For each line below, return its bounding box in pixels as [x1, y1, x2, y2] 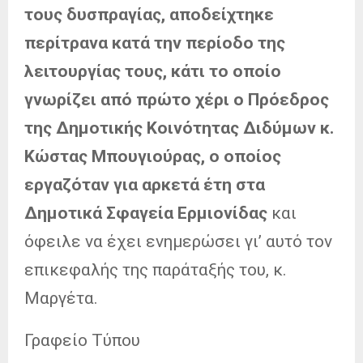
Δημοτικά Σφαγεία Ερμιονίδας [24, 203, 271, 223]
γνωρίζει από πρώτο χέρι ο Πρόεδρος [24, 89, 329, 109]
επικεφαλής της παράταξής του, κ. [24, 259, 287, 280]
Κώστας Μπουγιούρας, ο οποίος [24, 146, 281, 166]
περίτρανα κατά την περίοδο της [24, 32, 285, 53]
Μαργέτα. [24, 288, 98, 308]
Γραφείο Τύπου [24, 330, 140, 350]
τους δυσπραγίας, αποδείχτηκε [24, 4, 274, 24]
